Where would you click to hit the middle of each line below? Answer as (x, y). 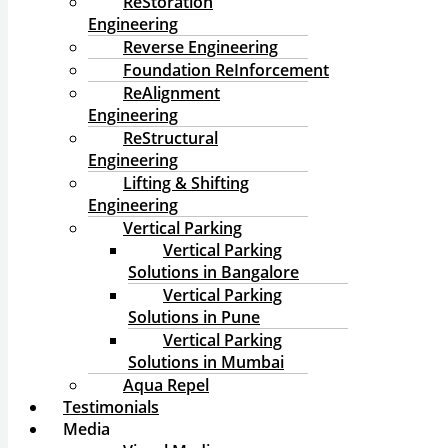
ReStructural (170, 138)
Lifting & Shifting (186, 183)
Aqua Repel (166, 385)
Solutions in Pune (194, 317)
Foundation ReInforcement (226, 70)
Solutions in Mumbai (206, 362)
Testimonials (111, 407)
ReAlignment (171, 93)
